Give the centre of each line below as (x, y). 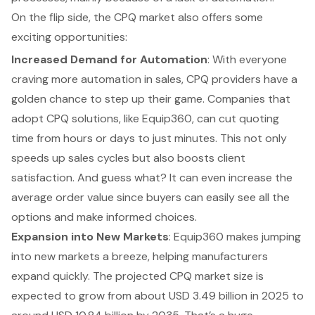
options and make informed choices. (104, 217)
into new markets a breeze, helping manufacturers (140, 256)
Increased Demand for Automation (109, 59)
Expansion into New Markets (90, 236)
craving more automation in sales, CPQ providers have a (154, 79)
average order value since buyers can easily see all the (150, 197)
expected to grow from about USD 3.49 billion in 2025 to (157, 295)
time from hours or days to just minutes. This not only (149, 138)
